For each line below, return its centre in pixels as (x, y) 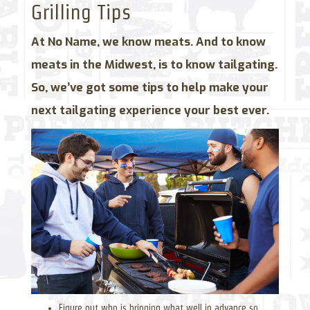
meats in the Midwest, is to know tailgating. (154, 64)
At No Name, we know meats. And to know (148, 41)
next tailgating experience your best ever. (150, 110)
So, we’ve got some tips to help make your (150, 87)
